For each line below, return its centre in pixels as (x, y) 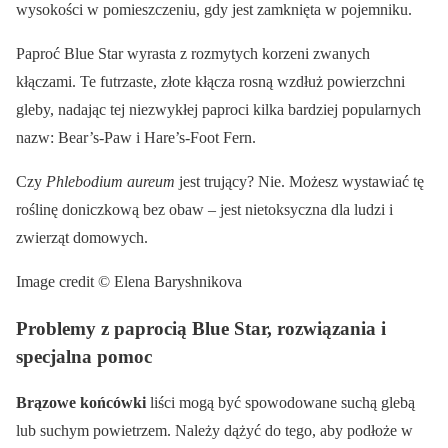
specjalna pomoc (84, 356)
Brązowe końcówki (81, 403)
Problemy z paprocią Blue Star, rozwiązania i (201, 328)
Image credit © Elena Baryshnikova (129, 281)
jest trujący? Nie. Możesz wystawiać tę (299, 181)
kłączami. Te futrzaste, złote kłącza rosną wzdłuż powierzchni (210, 81)
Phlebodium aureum (110, 181)
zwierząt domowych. (82, 237)
